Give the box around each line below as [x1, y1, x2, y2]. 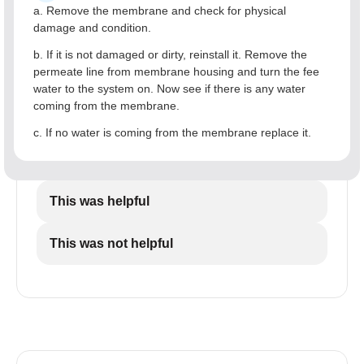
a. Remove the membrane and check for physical [33, 4, 286, 17]
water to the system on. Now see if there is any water [33, 82, 305, 95]
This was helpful [50, 194, 149, 208]
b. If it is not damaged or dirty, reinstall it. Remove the [33, 48, 307, 61]
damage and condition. [33, 21, 151, 34]
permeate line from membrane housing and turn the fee [33, 65, 319, 78]
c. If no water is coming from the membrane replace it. [33, 126, 311, 139]
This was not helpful [50, 236, 173, 250]
